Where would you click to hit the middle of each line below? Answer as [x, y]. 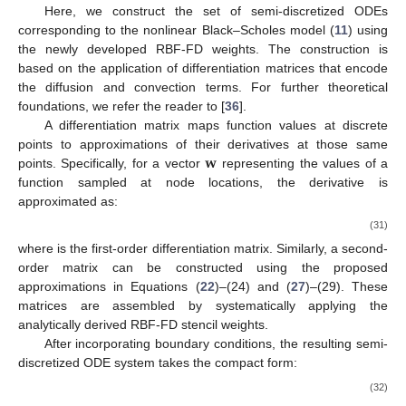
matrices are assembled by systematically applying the [203, 343]
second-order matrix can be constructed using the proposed [203, 305]
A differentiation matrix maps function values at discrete [216, 126]
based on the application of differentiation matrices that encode [203, 68]
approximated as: [68, 202]
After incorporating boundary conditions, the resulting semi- [216, 381]
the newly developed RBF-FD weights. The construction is [203, 49]
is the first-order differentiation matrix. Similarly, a [236, 286]
